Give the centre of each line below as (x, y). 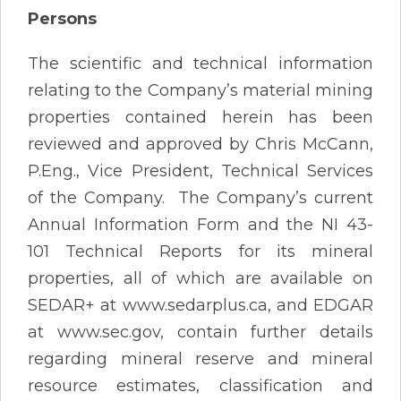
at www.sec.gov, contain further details (200, 332)
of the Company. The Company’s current (200, 197)
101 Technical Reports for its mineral (200, 251)
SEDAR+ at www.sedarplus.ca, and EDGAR (200, 305)
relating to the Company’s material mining (200, 90)
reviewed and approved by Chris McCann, (200, 144)
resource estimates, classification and (200, 385)
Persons (62, 18)
